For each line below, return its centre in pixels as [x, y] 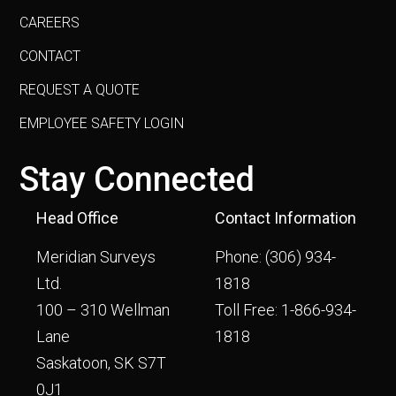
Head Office [78, 218]
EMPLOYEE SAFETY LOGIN [102, 124]
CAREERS [50, 23]
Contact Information [286, 218]
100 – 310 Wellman [103, 310]
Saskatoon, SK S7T [102, 363]
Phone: [240, 257]
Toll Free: [248, 310]
